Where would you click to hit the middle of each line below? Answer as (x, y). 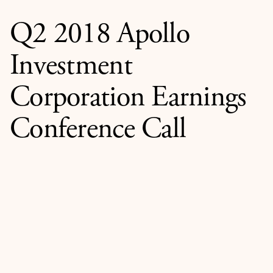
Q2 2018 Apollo (100, 36)
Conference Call (98, 131)
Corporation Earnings (128, 99)
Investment (71, 67)
